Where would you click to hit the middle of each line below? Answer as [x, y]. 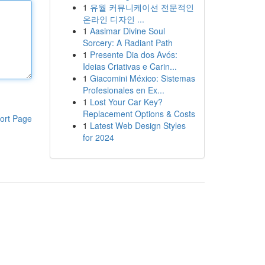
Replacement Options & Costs [139, 114]
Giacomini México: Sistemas [142, 78]
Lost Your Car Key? [126, 102]
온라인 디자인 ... [113, 19]
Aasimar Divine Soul [127, 31]
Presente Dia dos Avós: [133, 54]
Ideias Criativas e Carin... [130, 66]
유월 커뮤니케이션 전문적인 [142, 7]
